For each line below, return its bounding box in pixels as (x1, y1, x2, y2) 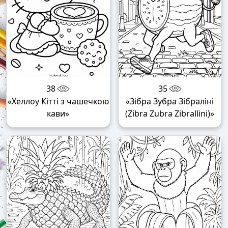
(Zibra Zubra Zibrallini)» (125, 108, 215, 120)
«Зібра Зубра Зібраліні (126, 96, 214, 107)
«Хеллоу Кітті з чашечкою (7, 96, 109, 107)
